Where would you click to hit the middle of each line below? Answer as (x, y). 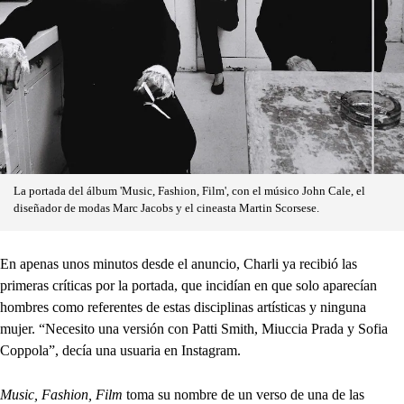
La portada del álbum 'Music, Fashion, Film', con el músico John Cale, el (189, 191)
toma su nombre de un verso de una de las (243, 394)
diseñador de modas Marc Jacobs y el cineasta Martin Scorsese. (166, 208)
